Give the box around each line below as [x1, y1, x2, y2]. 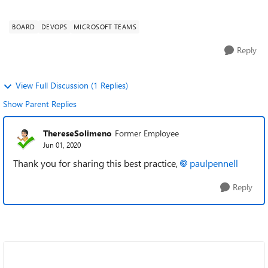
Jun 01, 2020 [43, 139, 81, 150]
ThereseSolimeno [43, 127, 112, 139]
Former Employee [115, 127, 179, 139]
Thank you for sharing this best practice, [13, 157, 180, 169]
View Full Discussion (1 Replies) [16, 80, 128, 91]
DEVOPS [41, 22, 68, 31]
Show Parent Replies [3, 98, 77, 109]
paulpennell [190, 157, 238, 169]
